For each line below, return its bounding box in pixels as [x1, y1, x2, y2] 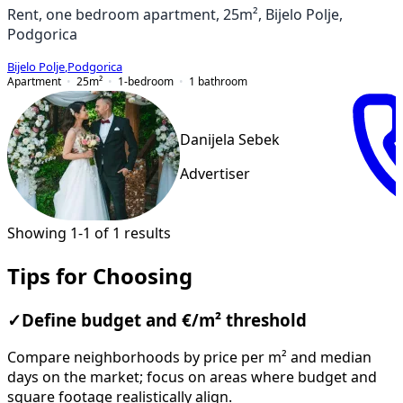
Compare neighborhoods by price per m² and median [7, 350, 372, 365]
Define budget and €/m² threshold [22, 311, 307, 328]
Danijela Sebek [180, 132, 280, 148]
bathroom [198, 75, 247, 87]
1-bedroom [118, 75, 174, 87]
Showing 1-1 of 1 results [7, 225, 171, 240]
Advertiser [180, 166, 250, 182]
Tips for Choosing [7, 264, 193, 287]
